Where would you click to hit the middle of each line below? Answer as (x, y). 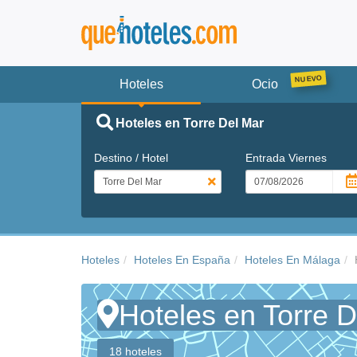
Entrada (267, 157)
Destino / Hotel (131, 157)
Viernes (307, 157)
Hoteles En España (182, 259)
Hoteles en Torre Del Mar (189, 123)
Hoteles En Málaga (292, 259)
